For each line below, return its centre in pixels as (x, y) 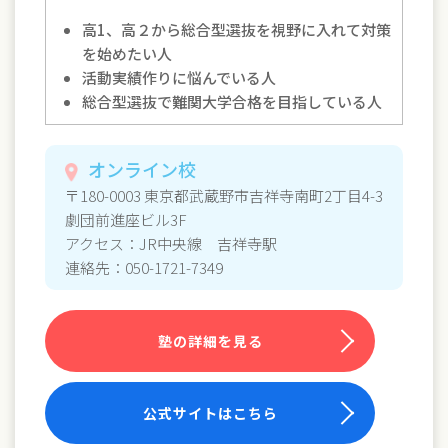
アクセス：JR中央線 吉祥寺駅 (171, 243)
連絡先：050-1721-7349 (144, 267)
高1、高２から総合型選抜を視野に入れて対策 (237, 29)
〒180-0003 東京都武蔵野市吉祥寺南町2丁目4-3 (224, 195)
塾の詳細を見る (210, 340)
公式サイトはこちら (210, 412)
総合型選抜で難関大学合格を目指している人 (232, 101)
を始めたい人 (127, 53)
